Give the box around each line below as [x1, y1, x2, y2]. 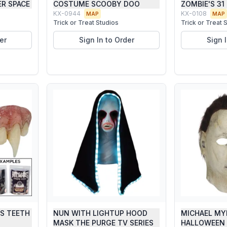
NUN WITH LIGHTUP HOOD [53, 209, 147, 217]
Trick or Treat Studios [53, 19, 119, 26]
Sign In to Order [79, 35, 134, 44]
